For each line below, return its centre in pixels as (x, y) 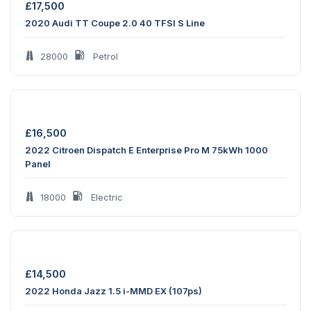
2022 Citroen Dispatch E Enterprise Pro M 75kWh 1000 (146, 150)
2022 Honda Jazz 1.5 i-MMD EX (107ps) (114, 291)
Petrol (104, 57)
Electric (106, 197)
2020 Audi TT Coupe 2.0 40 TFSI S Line (115, 23)
